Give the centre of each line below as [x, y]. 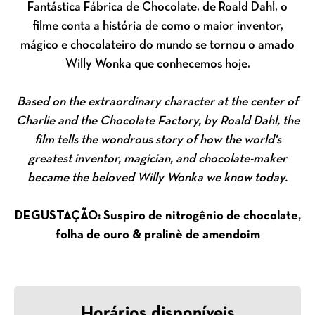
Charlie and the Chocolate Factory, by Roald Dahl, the [157, 122]
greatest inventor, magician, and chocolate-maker [157, 160]
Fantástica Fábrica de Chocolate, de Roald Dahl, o [157, 8]
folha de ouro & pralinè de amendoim [157, 236]
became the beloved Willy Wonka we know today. [157, 179]
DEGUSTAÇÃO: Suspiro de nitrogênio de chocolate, [157, 217]
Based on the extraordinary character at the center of [157, 103]
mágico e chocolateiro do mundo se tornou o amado [157, 46]
